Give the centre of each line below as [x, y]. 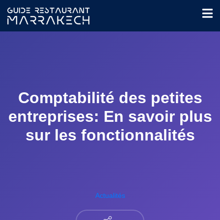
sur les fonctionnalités [110, 135]
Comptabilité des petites [110, 98]
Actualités [110, 195]
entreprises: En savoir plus [110, 116]
